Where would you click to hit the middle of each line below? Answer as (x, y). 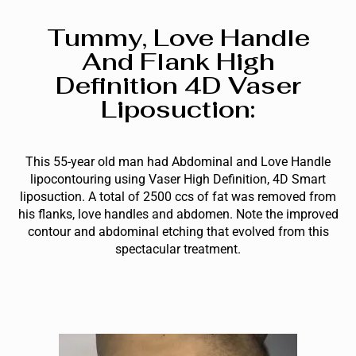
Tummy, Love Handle (178, 37)
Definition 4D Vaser (178, 85)
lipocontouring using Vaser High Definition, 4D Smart (178, 179)
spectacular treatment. (178, 249)
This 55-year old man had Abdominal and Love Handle (178, 161)
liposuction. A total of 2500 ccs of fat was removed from (178, 196)
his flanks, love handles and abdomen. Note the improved (178, 214)
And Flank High (178, 61)
